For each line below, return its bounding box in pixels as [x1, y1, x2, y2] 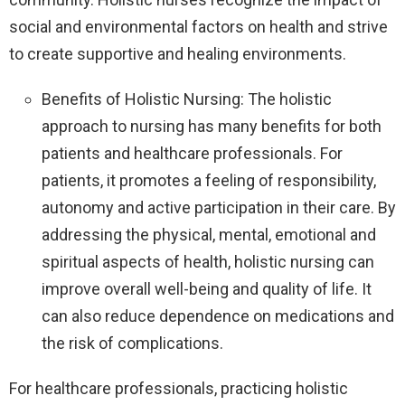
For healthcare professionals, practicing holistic [9, 379, 348, 399]
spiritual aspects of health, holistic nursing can [42, 252, 374, 272]
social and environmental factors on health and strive [9, 17, 388, 37]
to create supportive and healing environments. [9, 44, 346, 64]
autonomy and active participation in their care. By [42, 198, 396, 218]
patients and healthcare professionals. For [42, 144, 343, 164]
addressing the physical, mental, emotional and [42, 225, 376, 245]
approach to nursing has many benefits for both [42, 117, 381, 137]
